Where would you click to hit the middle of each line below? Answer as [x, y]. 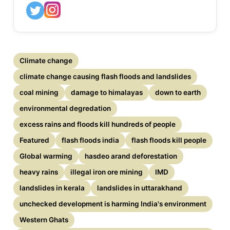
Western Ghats [44, 219]
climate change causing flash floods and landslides [106, 76]
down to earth [178, 92]
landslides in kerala [52, 188]
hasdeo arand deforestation [131, 156]
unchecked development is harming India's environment [113, 204]
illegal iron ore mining [107, 172]
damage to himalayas [107, 92]
